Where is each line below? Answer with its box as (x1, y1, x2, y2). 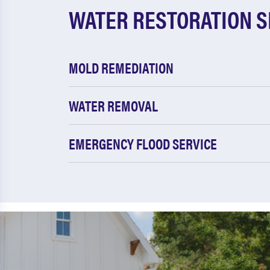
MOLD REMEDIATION (69, 57, 174, 78)
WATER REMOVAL (69, 95, 158, 116)
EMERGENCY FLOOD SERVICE (69, 133, 217, 154)
